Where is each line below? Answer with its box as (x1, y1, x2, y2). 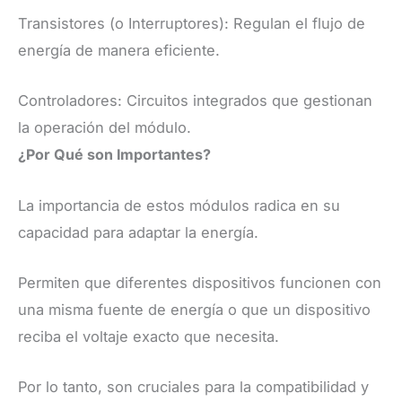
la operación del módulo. (18, 118, 191, 137)
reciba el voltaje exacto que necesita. (18, 327, 279, 345)
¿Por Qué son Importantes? (18, 145, 211, 164)
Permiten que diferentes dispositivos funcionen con (18, 273, 381, 292)
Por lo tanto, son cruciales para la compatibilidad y (18, 378, 369, 397)
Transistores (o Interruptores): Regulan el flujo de (18, 14, 365, 33)
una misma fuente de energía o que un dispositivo (18, 300, 371, 319)
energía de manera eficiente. (18, 41, 220, 60)
